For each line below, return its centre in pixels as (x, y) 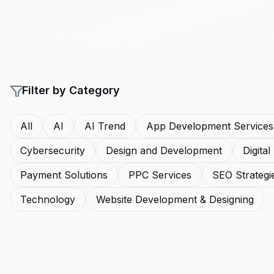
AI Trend (105, 126)
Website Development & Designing (175, 199)
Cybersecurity (53, 150)
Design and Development (164, 150)
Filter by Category (71, 90)
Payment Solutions (64, 175)
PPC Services (160, 175)
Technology (48, 199)
